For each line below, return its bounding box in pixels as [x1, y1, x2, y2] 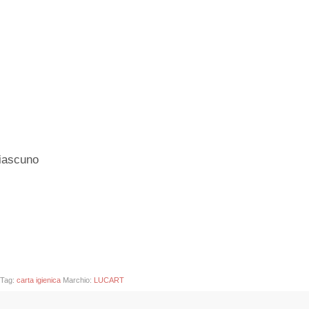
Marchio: [63, 275, 94, 284]
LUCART [94, 275, 125, 284]
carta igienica [17, 275, 61, 284]
